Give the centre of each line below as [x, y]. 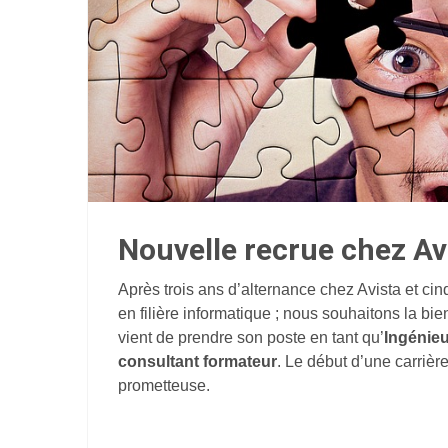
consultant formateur [197, 361]
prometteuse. [164, 385]
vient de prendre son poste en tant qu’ [251, 337]
